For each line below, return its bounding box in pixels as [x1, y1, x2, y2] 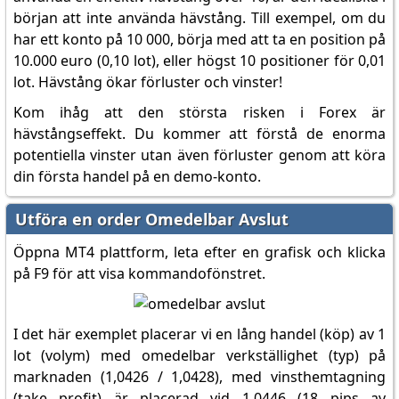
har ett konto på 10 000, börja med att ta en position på [12, 29, 387, 49]
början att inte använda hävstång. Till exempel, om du [12, 8, 387, 28]
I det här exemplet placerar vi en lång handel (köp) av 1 [12, 324, 387, 344]
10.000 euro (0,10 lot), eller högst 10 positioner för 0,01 [12, 51, 387, 70]
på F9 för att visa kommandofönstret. [12, 264, 265, 283]
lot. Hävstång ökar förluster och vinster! [12, 72, 282, 92]
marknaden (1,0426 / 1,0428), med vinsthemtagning [12, 367, 387, 387]
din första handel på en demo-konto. [12, 167, 261, 186]
